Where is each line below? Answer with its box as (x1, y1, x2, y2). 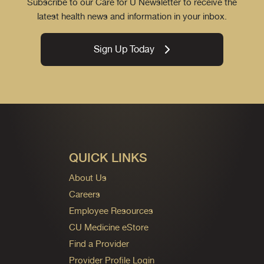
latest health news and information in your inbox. (37, 10, 227, 22)
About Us (68, 172, 107, 183)
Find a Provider (68, 238, 129, 249)
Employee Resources (68, 205, 153, 216)
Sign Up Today (94, 43, 155, 55)
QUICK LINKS (68, 150, 147, 165)
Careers (68, 189, 100, 199)
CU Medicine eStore (68, 222, 148, 232)
